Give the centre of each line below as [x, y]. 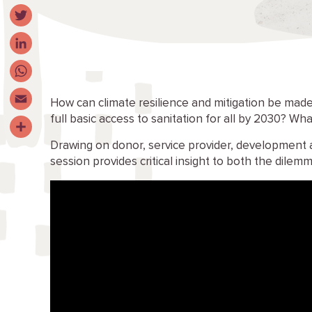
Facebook [36, 9]
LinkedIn [32, 65]
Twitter [28, 37]
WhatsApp [37, 93]
